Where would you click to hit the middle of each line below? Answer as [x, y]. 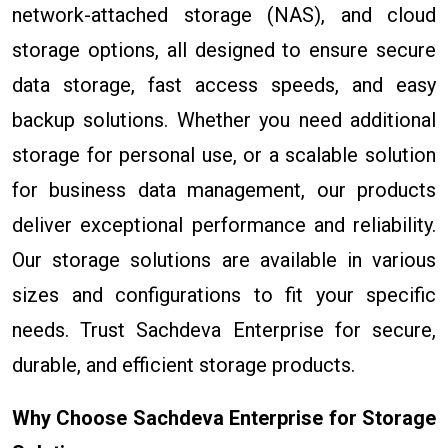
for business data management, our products [224, 189]
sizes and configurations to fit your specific [224, 294]
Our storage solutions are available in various [224, 259]
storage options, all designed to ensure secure [224, 49]
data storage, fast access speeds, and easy [224, 84]
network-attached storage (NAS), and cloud [224, 14]
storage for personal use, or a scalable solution [224, 154]
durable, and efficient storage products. [183, 364]
